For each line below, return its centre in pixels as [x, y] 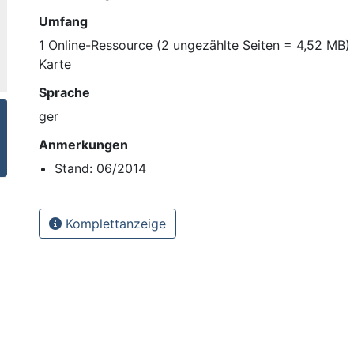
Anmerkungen [83, 144]
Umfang [63, 21]
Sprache [64, 92]
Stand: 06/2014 [100, 168]
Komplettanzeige [114, 223]
